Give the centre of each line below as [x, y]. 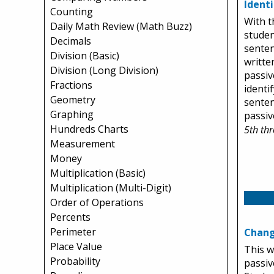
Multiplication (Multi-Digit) [111, 188]
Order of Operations [97, 202]
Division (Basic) [85, 56]
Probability [75, 261]
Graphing [72, 114]
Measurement [83, 144]
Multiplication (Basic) [98, 173]
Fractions [71, 85]
